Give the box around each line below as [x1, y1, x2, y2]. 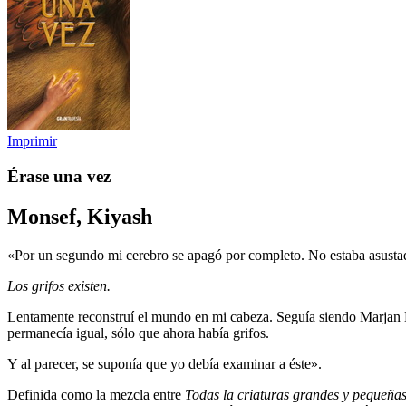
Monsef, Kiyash [7, 204, 152, 228]
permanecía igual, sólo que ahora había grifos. [7, 324, 269, 341]
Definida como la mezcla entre [7, 386, 185, 402]
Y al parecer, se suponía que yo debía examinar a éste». [7, 355, 322, 372]
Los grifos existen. [7, 277, 111, 294]
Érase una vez [7, 166, 111, 186]
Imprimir [7, 133, 57, 149]
